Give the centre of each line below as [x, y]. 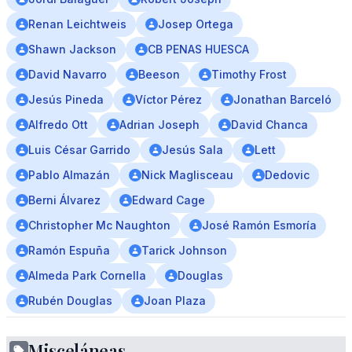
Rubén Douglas [70, 301]
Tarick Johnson [184, 250]
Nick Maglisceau [187, 175]
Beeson [159, 74]
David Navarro [68, 74]
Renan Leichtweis [77, 24]
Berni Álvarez [64, 200]
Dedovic [287, 175]
